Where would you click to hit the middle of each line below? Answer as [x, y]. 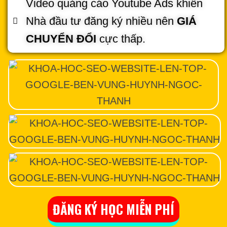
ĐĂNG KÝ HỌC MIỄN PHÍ [113, 209]
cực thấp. [121, 39]
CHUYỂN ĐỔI [61, 39]
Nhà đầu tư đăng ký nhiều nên [102, 21]
